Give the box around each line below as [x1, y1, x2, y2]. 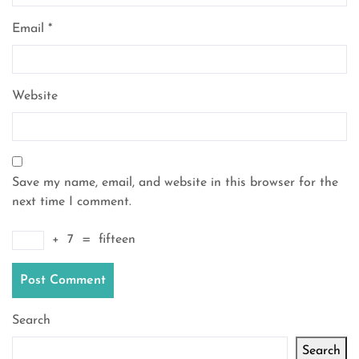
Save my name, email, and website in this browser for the [12, 176, 338, 189]
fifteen [99, 233, 135, 246]
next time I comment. [12, 196, 131, 208]
